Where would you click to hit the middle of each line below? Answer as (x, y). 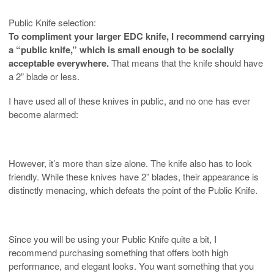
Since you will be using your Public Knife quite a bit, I (113, 239)
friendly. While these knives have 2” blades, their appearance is (134, 176)
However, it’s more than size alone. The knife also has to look (130, 163)
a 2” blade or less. (44, 76)
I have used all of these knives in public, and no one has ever (129, 100)
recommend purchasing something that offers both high (118, 252)
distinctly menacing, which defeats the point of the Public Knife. (133, 190)
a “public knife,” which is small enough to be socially (121, 49)
